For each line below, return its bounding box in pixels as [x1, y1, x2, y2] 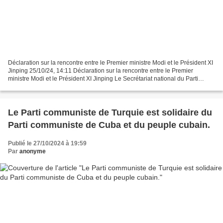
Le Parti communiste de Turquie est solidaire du [8, 108, 212, 118]
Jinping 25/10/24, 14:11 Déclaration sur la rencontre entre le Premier [8, 67, 193, 75]
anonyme [19, 148, 46, 155]
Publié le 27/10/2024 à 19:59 [8, 140, 87, 147]
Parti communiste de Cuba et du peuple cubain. [8, 120, 210, 130]
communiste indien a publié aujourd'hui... [8, 83, 119, 91]
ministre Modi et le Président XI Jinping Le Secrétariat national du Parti [8, 75, 198, 83]
